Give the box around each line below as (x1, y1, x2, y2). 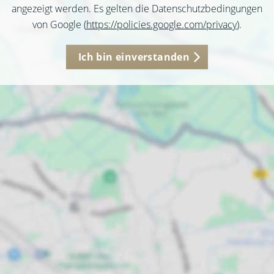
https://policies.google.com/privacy (86, 18, 237, 31)
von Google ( (32, 18, 86, 31)
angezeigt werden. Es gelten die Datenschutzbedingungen (12, 2, 262, 15)
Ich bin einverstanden (78, 50, 190, 64)
